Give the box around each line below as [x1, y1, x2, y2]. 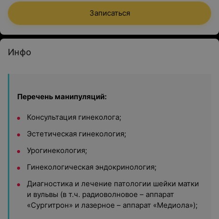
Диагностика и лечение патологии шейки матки [27, 179, 199, 188]
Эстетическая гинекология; [27, 129, 126, 138]
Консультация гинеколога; [27, 112, 121, 122]
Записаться [89, 8, 130, 18]
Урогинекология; [27, 146, 87, 155]
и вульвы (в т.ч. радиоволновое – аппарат [27, 190, 174, 199]
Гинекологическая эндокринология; [27, 162, 156, 172]
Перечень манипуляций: [17, 92, 107, 101]
